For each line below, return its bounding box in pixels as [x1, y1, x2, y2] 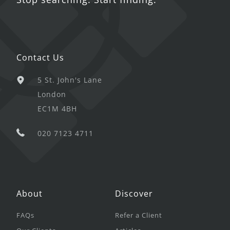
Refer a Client [115, 210, 162, 220]
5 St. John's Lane [37, 75, 102, 85]
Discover [115, 188, 153, 200]
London [37, 89, 66, 100]
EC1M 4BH [37, 104, 77, 114]
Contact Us [16, 52, 64, 64]
